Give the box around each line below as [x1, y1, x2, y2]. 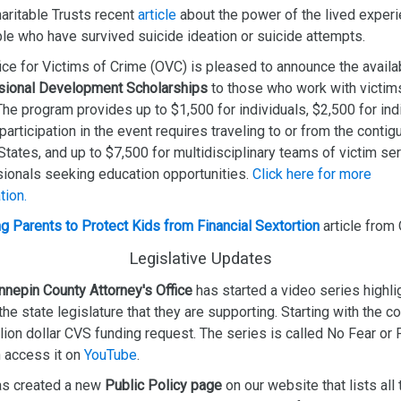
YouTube [84, 346, 137, 363]
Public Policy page [105, 377, 222, 394]
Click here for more [252, 166, 371, 183]
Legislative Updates [129, 249, 272, 269]
